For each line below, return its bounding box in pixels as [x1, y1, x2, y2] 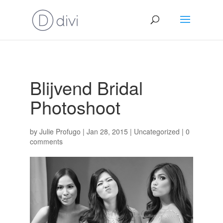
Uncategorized [133, 126, 180, 136]
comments [29, 136, 63, 146]
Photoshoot [29, 94, 120, 119]
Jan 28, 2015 [86, 126, 128, 136]
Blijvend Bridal [29, 75, 143, 100]
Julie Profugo [39, 126, 81, 136]
